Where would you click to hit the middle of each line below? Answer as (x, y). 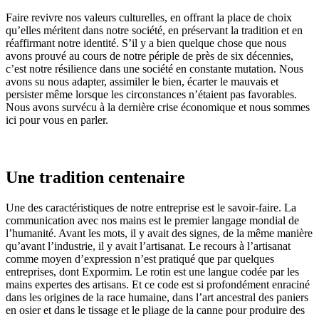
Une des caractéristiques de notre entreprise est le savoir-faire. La (151, 207)
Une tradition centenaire (95, 177)
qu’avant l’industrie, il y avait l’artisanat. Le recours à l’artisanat (148, 246)
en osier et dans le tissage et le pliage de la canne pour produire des (155, 310)
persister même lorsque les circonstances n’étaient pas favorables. (151, 95)
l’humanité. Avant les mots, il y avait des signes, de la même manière (159, 233)
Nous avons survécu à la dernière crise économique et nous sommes (158, 108)
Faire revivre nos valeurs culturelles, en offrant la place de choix (149, 18)
